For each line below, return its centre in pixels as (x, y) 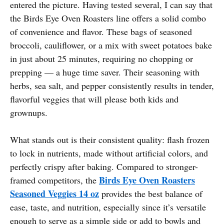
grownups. (29, 112)
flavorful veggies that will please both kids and (94, 99)
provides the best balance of (151, 193)
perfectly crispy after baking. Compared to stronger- (104, 166)
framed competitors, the (54, 180)
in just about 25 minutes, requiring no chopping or (101, 58)
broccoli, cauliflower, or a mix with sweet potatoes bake (111, 45)
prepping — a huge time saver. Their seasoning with (105, 72)
